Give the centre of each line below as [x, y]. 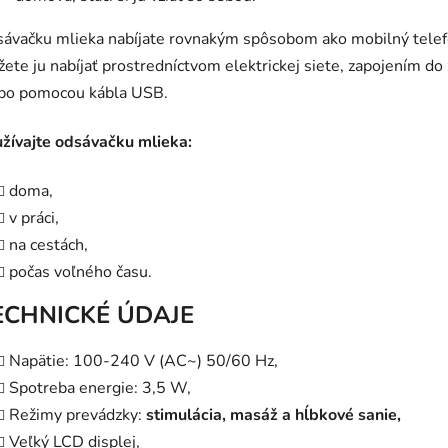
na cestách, [48, 245]
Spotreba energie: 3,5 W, [100, 388]
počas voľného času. [80, 272]
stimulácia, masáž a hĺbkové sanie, [273, 415]
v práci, [34, 218]
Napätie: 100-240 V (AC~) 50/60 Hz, [143, 361]
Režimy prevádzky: [77, 415]
